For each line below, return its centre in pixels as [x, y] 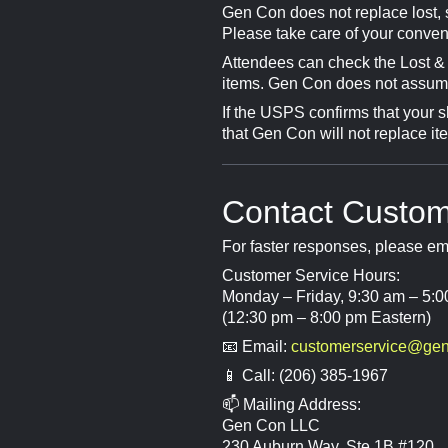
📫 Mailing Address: [291, 404]
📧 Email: [256, 346]
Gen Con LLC [271, 425]
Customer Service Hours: [311, 275]
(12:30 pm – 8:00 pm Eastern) [326, 317]
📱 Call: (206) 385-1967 [305, 375]
